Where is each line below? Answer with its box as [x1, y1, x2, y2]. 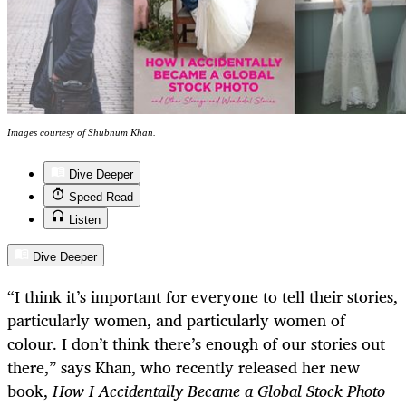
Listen [69, 213, 101, 227]
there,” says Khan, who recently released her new [7, 353, 360, 382]
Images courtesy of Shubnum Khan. [7, 127, 156, 139]
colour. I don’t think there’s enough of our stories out [7, 330, 385, 358]
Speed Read [69, 190, 133, 205]
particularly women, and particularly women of [7, 306, 345, 334]
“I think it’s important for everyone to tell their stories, [7, 283, 398, 311]
